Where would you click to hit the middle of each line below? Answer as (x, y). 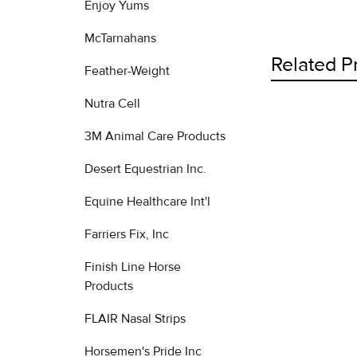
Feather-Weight (127, 71)
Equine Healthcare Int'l (147, 202)
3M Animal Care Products (155, 136)
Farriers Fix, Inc (127, 234)
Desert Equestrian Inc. (145, 169)
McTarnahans (120, 38)
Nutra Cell (112, 104)
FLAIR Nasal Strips (135, 319)
